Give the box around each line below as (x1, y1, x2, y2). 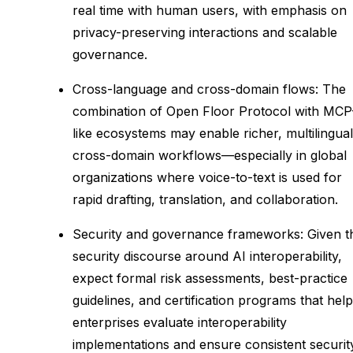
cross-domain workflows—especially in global (72, 147, 347, 163)
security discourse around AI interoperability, (72, 247, 342, 264)
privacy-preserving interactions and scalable (72, 24, 337, 40)
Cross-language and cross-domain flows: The (72, 80, 346, 97)
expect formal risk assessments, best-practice (72, 269, 347, 286)
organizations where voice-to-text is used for (72, 169, 342, 185)
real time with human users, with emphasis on (72, 2, 347, 18)
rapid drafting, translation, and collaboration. (72, 191, 338, 207)
